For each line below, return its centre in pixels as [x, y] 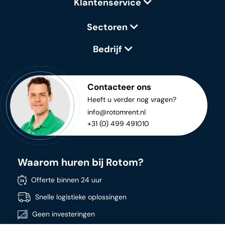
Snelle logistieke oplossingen [80, 197]
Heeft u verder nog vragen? [132, 99]
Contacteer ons [119, 87]
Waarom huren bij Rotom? [81, 162]
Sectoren [107, 27]
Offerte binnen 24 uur [66, 180]
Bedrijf [107, 49]
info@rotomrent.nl [117, 112]
